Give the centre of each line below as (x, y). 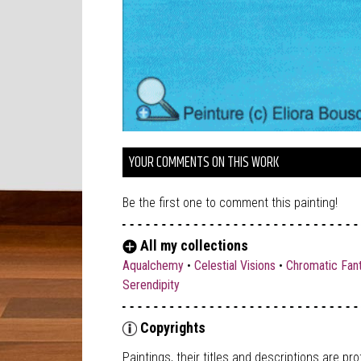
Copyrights (171, 328)
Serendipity (151, 285)
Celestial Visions (235, 266)
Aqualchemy (153, 266)
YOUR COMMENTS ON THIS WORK (204, 163)
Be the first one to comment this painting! (230, 203)
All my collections (193, 246)
